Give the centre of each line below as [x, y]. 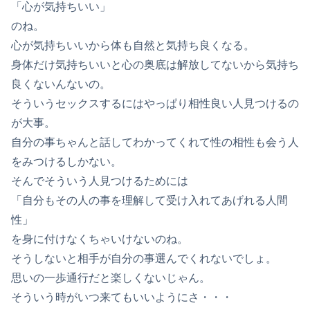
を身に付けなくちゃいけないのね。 [100, 239]
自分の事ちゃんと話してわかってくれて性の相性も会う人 [155, 142]
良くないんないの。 [61, 84]
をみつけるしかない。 [66, 161]
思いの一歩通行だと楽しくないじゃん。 [111, 277]
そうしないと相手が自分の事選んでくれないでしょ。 [144, 258]
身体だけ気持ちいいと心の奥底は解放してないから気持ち [155, 64]
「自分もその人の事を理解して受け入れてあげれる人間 [149, 200]
